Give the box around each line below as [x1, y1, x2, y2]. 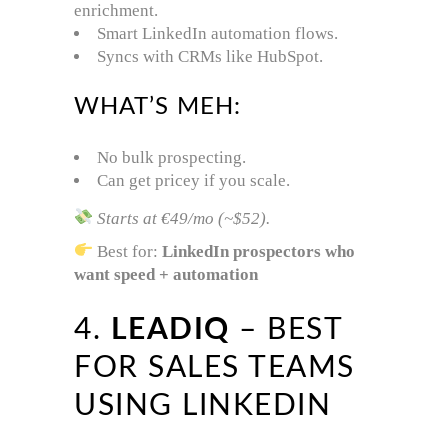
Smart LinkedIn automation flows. [97, 23, 338, 43]
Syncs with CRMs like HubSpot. [97, 46, 323, 66]
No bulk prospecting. [97, 147, 246, 167]
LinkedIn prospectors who [162, 241, 356, 261]
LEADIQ [110, 314, 230, 345]
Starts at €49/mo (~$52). [97, 208, 271, 228]
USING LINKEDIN [74, 390, 331, 421]
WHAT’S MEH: [74, 94, 241, 119]
